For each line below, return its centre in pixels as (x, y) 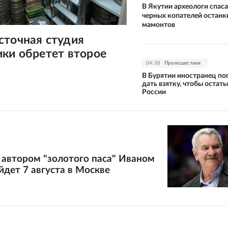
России (154, 92)
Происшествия (183, 63)
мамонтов (159, 25)
